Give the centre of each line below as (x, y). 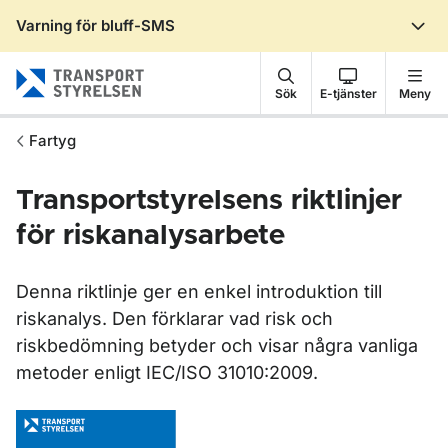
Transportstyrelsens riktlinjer (209, 201)
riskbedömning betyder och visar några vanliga (217, 345)
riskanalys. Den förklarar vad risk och (174, 318)
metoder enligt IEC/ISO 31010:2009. (169, 372)
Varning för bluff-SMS (95, 25)
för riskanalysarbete (150, 236)
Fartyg (52, 140)
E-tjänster (348, 93)
